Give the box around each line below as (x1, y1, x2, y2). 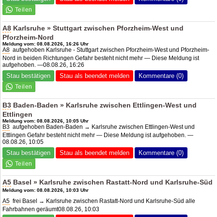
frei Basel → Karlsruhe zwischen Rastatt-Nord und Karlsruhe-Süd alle (10, 197, 196, 204)
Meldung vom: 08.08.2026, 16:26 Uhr (2, 41, 89, 46)
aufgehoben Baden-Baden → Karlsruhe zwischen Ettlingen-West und (10, 123, 195, 130)
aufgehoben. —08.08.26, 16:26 (2, 61, 85, 68)
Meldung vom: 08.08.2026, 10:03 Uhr (2, 187, 89, 193)
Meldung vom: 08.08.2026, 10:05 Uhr (2, 118, 89, 124)
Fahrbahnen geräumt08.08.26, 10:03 (2, 205, 100, 213)
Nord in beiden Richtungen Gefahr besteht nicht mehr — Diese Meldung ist (2, 54, 200, 62)
